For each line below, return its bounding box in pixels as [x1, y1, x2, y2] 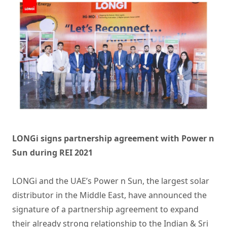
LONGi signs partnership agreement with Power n [12, 132, 214, 144]
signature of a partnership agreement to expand [12, 203, 199, 215]
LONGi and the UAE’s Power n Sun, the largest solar [12, 175, 209, 186]
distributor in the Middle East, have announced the [12, 189, 207, 201]
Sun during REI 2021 [12, 146, 93, 158]
